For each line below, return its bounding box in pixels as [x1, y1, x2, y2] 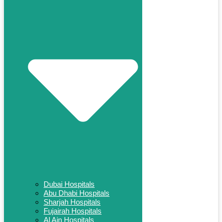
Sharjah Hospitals [44, 197, 101, 206]
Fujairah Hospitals [44, 206, 102, 215]
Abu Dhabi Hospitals [44, 188, 110, 197]
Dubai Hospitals [44, 179, 95, 188]
